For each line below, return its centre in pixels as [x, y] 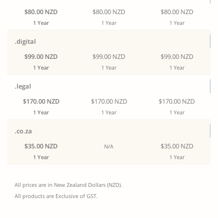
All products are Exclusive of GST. [56, 196]
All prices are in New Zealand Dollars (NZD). [68, 185]
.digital [25, 41]
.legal [23, 86]
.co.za [23, 131]
